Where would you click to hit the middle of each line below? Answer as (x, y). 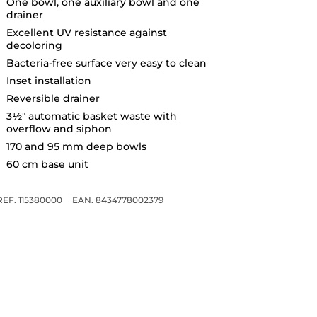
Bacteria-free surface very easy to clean (106, 63)
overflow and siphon (59, 128)
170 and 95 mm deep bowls (76, 146)
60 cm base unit (47, 164)
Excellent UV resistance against (86, 32)
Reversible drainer (53, 98)
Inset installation (48, 80)
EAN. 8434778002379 (117, 200)
